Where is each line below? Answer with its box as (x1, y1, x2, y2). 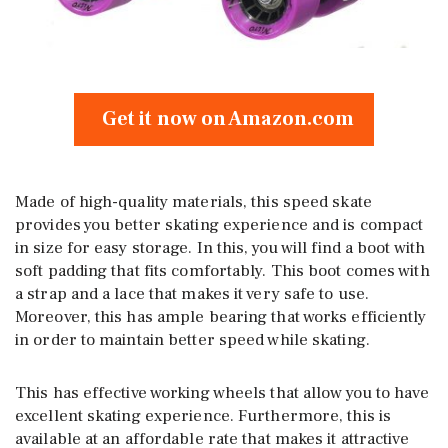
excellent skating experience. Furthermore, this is (15, 405, 392, 428)
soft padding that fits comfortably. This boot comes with (15, 260, 430, 283)
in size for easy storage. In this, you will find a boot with (15, 237, 426, 260)
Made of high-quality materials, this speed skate (15, 191, 372, 214)
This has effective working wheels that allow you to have (15, 382, 429, 405)
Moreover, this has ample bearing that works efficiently (15, 306, 427, 329)
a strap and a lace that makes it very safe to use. (15, 283, 370, 306)
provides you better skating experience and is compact (15, 214, 424, 237)
